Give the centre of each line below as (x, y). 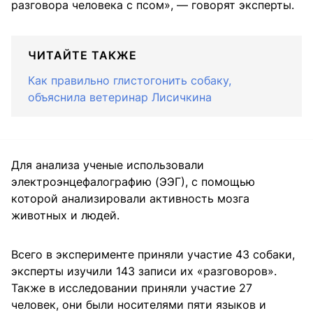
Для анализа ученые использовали (108, 165)
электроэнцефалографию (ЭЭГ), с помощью (133, 182)
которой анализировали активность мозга (130, 199)
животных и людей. (65, 216)
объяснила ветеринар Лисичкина (120, 97)
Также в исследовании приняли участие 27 (132, 288)
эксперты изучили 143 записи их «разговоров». (144, 271)
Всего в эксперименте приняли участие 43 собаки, (153, 255)
